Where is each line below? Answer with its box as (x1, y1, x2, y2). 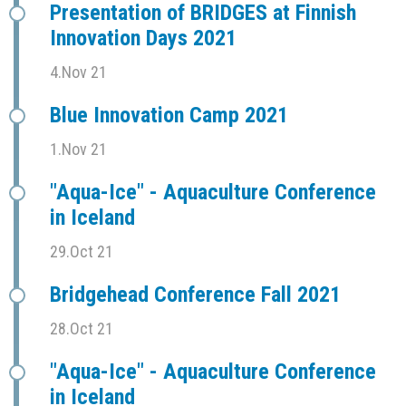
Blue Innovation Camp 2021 (50, 102, 288, 129)
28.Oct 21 (50, 319, 113, 339)
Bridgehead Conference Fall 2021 (50, 282, 341, 308)
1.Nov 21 (50, 140, 107, 159)
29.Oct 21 (50, 242, 113, 262)
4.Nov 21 (50, 63, 107, 82)
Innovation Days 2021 (50, 25, 237, 52)
